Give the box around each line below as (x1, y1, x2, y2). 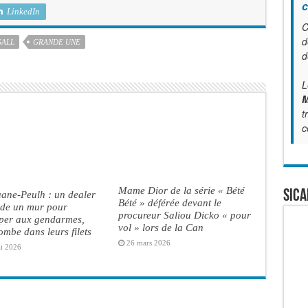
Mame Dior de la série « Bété (118, 184, 245, 196)
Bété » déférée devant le (118, 196, 221, 208)
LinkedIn (6, 5, 40, 16)
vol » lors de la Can (118, 221, 203, 233)
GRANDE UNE (32, 37, 80, 46)
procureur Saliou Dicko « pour (118, 208, 251, 221)
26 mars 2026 (126, 238, 170, 247)
